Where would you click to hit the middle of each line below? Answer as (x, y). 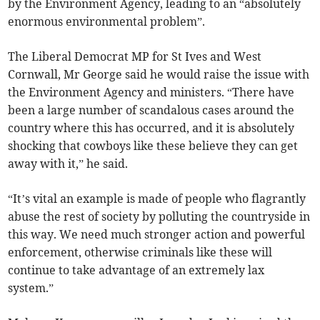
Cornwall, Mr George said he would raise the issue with (159, 75)
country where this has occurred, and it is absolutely (151, 128)
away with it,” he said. (68, 164)
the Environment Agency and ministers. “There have (151, 92)
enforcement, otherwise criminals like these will (140, 252)
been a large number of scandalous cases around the (151, 110)
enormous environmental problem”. (107, 22)
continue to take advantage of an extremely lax (136, 270)
